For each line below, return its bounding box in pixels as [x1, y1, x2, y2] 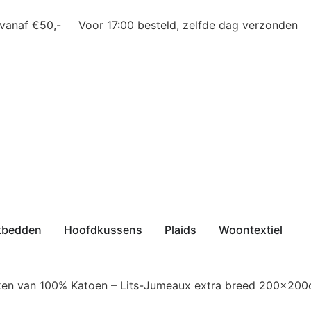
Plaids [165, 223, 196, 237]
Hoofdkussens [64, 223, 142, 237]
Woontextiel [219, 223, 283, 237]
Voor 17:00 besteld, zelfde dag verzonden [78, 18, 298, 32]
